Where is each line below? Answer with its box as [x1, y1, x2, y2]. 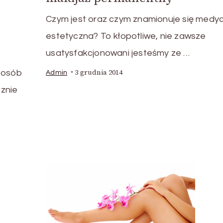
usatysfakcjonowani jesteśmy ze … [46, 48, 190, 58]
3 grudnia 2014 [75, 67, 123, 77]
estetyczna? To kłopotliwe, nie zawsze [46, 31, 206, 41]
